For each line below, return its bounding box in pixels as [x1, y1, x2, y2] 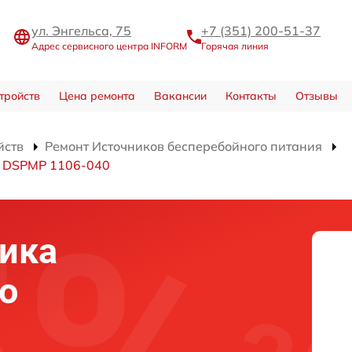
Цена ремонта [58, 89, 135, 104]
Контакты [225, 89, 277, 104]
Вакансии [153, 89, 207, 104]
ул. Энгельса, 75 [31, 23, 131, 39]
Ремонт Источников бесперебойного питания [45, 138, 322, 155]
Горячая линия [201, 40, 269, 53]
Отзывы [295, 89, 338, 104]
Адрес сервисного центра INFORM [31, 40, 187, 53]
